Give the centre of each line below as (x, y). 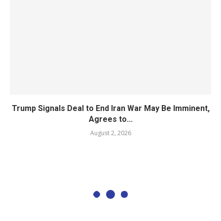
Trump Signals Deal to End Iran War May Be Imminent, (110, 108)
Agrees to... (110, 119)
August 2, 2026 (110, 133)
